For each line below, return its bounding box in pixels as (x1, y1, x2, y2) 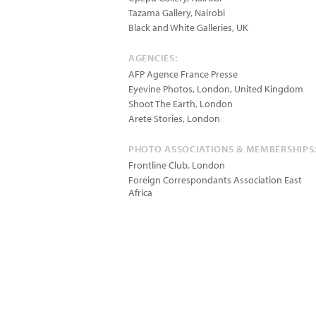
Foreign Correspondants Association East (128, 174, 302, 186)
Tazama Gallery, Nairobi (128, 6, 225, 19)
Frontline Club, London (128, 159, 225, 171)
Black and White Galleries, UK (128, 21, 248, 34)
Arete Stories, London (128, 112, 220, 125)
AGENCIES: (128, 51, 178, 64)
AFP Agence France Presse (128, 68, 238, 80)
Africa (128, 186, 152, 199)
